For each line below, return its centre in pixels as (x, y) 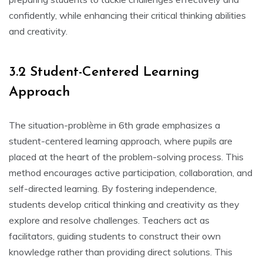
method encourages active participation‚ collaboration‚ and (131, 173)
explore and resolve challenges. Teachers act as (109, 220)
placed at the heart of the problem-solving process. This (126, 157)
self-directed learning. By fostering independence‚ (113, 189)
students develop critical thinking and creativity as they (124, 205)
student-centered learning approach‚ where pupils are (121, 141)
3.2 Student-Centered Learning (104, 73)
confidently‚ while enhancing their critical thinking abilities (127, 16)
